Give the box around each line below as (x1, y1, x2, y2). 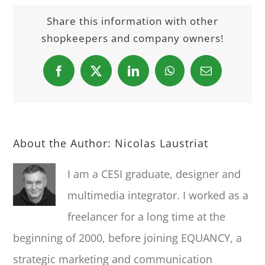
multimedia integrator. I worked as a (67, 188, 249, 203)
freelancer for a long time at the (67, 209, 226, 224)
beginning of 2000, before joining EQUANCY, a (13, 231, 243, 245)
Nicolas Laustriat (115, 136, 209, 151)
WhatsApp (169, 69, 218, 81)
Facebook (58, 69, 102, 81)
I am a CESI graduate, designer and (67, 167, 241, 182)
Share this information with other (47, 14, 218, 28)
